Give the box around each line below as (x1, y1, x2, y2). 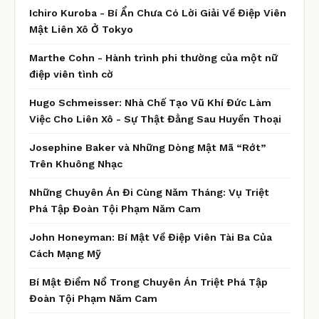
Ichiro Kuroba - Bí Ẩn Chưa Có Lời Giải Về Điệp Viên (29, 6, 286, 19)
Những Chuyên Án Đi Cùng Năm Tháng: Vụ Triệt (29, 186, 269, 198)
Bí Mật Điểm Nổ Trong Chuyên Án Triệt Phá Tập (29, 276, 268, 288)
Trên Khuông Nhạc (29, 157, 122, 169)
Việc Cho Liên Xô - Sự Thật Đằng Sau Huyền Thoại (29, 113, 281, 125)
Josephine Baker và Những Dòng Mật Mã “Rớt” (29, 141, 266, 153)
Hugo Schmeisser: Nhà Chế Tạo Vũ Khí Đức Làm (29, 96, 271, 108)
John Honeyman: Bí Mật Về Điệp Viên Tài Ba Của (29, 231, 272, 243)
